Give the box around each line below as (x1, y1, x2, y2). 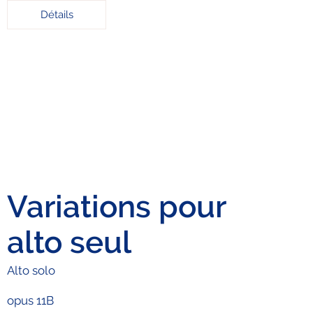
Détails (40, 8, 73, 22)
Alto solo (7, 263, 56, 277)
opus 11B (7, 293, 54, 307)
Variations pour (7, 188, 226, 224)
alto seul (7, 224, 132, 260)
